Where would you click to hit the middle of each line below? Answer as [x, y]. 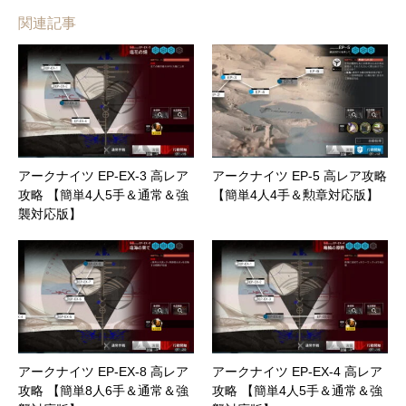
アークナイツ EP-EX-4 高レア [297, 371]
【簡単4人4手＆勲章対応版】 [295, 194]
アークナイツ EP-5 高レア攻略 [300, 175]
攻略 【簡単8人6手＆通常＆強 [103, 390]
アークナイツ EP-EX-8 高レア [103, 371]
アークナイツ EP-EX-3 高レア [103, 175]
